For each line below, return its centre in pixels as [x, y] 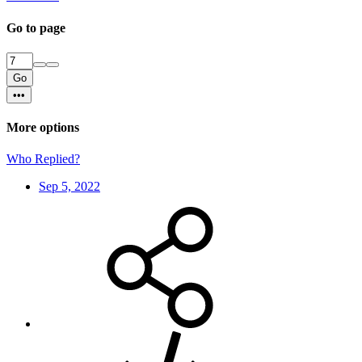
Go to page [36, 27]
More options [43, 128]
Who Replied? [43, 159]
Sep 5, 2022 [69, 187]
